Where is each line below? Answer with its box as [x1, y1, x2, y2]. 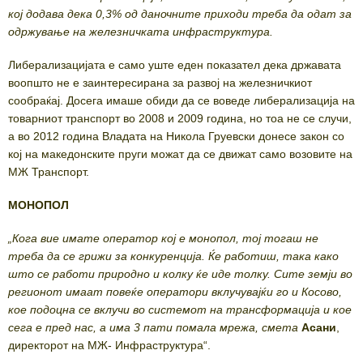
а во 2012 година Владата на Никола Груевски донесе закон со [8, 130, 344, 143]
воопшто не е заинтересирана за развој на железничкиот [8, 76, 312, 90]
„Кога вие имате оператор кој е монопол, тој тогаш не [8, 232, 318, 246]
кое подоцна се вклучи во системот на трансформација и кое [8, 303, 352, 317]
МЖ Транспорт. [8, 165, 89, 179]
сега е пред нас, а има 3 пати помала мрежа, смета [8, 321, 298, 335]
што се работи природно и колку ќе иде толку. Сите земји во [8, 267, 352, 281]
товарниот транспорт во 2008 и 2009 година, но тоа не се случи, [8, 112, 352, 126]
